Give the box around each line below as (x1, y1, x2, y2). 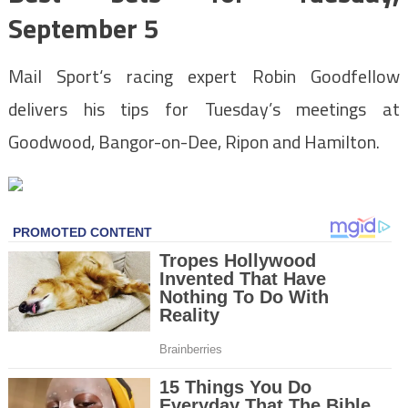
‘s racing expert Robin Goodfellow (99, 62, 401, 91)
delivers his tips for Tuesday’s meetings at (7, 95, 401, 124)
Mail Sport (7, 62, 100, 91)
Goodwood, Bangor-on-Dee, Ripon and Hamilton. (7, 127, 380, 157)
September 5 (7, 7, 159, 50)
